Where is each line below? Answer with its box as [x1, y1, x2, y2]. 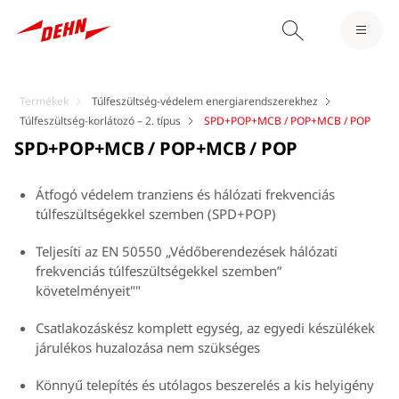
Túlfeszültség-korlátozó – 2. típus [20, 113, 181, 129]
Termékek [20, 94, 69, 110]
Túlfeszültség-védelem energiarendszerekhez [92, 94, 318, 110]
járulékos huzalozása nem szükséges [36, 338, 260, 357]
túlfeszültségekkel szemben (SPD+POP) [36, 205, 276, 224]
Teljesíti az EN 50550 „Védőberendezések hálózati [36, 242, 338, 261]
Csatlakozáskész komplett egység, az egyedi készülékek [36, 319, 375, 338]
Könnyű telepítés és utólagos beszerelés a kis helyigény [36, 376, 374, 395]
